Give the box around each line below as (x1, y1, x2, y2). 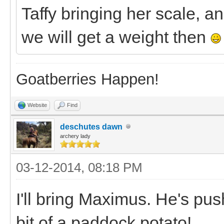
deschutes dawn (60, 122, 122, 131)
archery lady (60, 132, 90, 139)
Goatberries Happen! (16, 70, 159, 88)
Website (27, 101, 47, 108)
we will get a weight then (21, 27, 210, 46)
